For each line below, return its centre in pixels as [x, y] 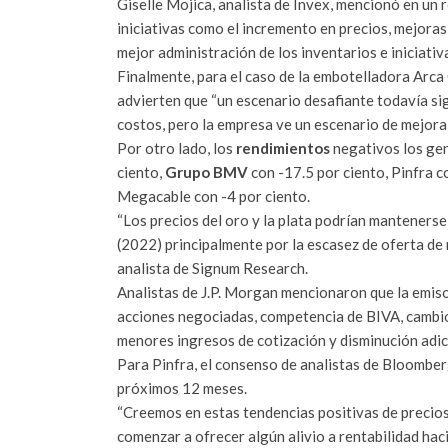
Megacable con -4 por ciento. [213, 195]
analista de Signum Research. [212, 267]
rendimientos [284, 147]
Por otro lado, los [176, 147]
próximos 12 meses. [182, 387]
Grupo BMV [206, 171]
